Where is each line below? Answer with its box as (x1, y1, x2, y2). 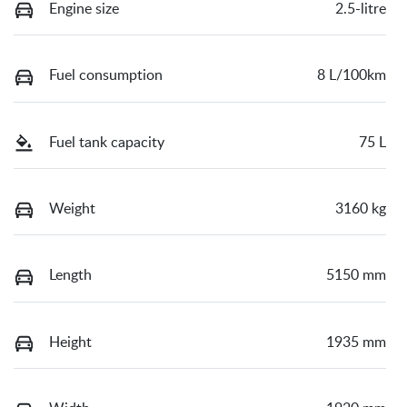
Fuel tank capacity (49, 134, 164, 150)
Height (49, 334, 92, 350)
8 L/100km (317, 68, 386, 84)
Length (49, 268, 92, 283)
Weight (49, 202, 95, 216)
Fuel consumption (49, 68, 163, 84)
